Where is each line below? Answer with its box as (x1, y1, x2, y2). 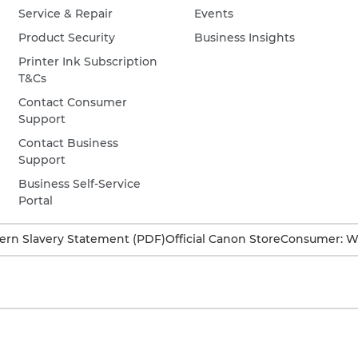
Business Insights (194, 30, 296, 45)
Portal (18, 193, 54, 208)
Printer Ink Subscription (18, 54, 158, 69)
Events (194, 6, 234, 21)
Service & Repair (18, 6, 113, 21)
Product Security (18, 30, 116, 45)
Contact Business (18, 136, 119, 150)
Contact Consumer (18, 95, 128, 109)
